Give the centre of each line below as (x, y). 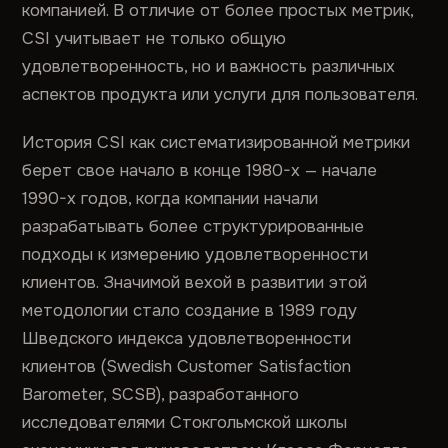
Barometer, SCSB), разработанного (161, 394)
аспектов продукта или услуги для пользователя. (220, 94)
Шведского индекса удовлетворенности (187, 338)
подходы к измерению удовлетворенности (195, 254)
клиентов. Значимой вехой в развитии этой (195, 282)
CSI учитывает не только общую (154, 38)
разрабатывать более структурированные (193, 226)
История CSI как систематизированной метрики (216, 142)
